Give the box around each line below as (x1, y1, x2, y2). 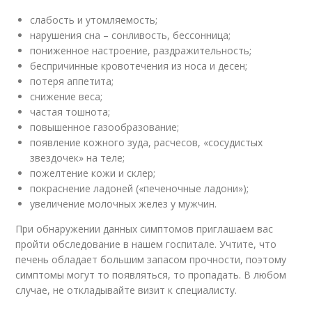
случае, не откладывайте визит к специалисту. (15, 283, 237, 297)
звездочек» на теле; (30, 150, 125, 164)
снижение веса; (30, 89, 103, 103)
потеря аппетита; (30, 74, 114, 88)
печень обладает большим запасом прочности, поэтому (15, 252, 287, 266)
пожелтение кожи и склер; (30, 166, 156, 180)
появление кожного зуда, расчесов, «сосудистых (30, 135, 263, 149)
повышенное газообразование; (30, 120, 180, 134)
